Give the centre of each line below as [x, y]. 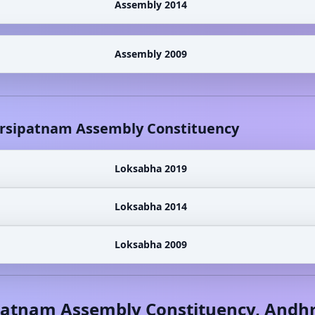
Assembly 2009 [150, 54]
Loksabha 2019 [150, 168]
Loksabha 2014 [150, 206]
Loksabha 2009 [150, 244]
